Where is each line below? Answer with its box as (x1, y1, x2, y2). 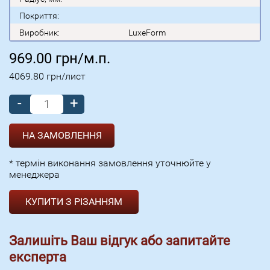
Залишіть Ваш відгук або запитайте (9, 233, 230, 248)
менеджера (9, 168, 60, 180)
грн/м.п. (55, 49, 110, 67)
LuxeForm (128, 27, 166, 37)
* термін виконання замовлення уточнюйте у (9, 157, 211, 169)
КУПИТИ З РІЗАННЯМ (25, 195, 122, 207)
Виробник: (19, 27, 60, 37)
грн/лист (46, 70, 86, 82)
